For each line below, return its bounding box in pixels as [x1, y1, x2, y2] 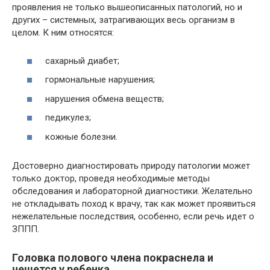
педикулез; [45, 112, 91, 123]
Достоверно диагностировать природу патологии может [12, 160, 250, 171]
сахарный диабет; [45, 55, 119, 66]
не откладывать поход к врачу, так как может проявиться [12, 198, 256, 209]
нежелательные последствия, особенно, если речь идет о [12, 210, 254, 222]
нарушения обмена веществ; [45, 93, 164, 104]
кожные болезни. [45, 131, 118, 142]
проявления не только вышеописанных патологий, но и [12, 2, 242, 13]
